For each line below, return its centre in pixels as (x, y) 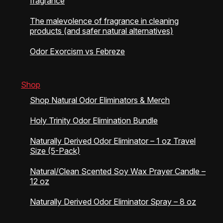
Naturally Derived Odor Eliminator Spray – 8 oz (113, 201)
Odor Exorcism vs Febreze (77, 51)
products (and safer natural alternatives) (102, 31)
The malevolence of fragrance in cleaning (104, 21)
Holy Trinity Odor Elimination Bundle (94, 120)
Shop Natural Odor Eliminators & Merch (100, 100)
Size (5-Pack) (55, 151)
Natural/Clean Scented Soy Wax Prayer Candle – (118, 171)
